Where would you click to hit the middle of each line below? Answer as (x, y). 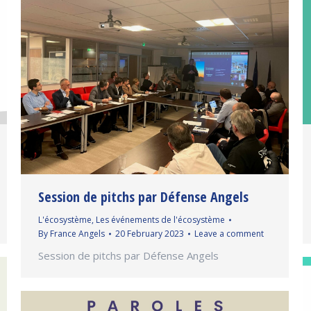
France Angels (77, 233)
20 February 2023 (150, 233)
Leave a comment (229, 233)
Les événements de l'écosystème (160, 219)
